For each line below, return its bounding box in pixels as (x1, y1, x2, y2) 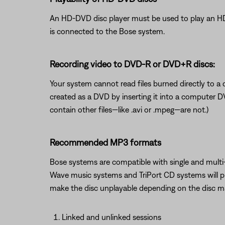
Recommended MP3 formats (49, 137, 161, 148)
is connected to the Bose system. (49, 27, 165, 36)
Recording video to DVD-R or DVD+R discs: (49, 59, 215, 69)
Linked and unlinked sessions (61, 212, 161, 221)
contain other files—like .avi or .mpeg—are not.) (49, 105, 208, 114)
